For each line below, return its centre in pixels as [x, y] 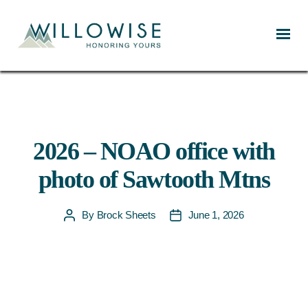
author [82, 231]
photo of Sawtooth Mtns [154, 179]
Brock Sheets [126, 215]
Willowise [37, 56]
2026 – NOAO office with [154, 151]
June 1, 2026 [216, 215]
